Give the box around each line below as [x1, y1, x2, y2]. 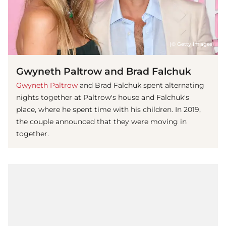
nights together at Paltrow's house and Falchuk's [16, 92, 189, 102]
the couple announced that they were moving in [16, 117, 187, 126]
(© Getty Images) [169, 41, 214, 47]
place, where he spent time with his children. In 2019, [16, 104, 201, 114]
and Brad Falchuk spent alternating [78, 80, 204, 90]
